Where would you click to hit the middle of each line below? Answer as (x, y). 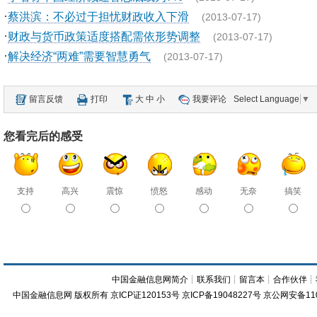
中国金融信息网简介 (150, 279)
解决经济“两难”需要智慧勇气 (79, 56)
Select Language (266, 99)
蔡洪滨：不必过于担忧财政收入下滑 (98, 16)
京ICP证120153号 (145, 295)
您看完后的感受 (43, 136)
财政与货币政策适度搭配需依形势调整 (104, 36)
